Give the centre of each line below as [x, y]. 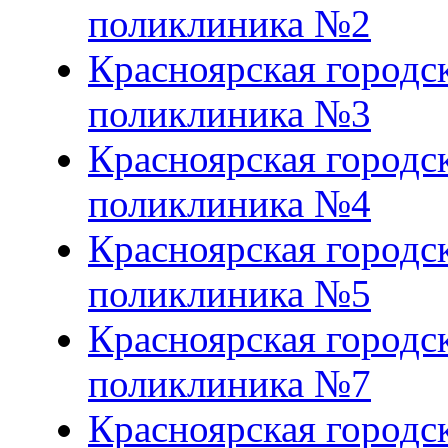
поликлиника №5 [229, 293]
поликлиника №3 [229, 113]
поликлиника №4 [229, 203]
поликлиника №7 [229, 383]
